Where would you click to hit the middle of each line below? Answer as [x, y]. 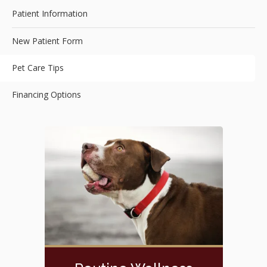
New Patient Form [47, 41]
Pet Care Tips [38, 68]
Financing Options [46, 95]
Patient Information [50, 14]
